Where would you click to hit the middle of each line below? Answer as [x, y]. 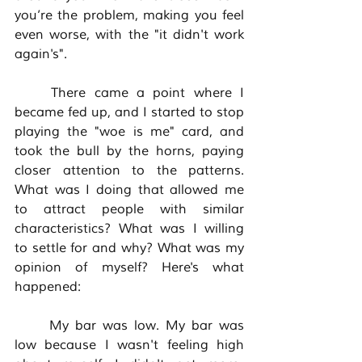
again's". [43, 55]
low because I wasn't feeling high [129, 345]
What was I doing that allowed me [129, 190]
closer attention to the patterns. [129, 171]
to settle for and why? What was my [129, 248]
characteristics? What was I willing [129, 229]
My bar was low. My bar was [32, 326]
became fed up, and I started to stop [129, 113]
